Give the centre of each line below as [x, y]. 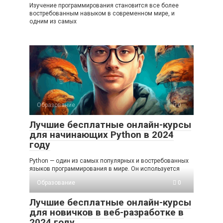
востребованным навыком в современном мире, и [102, 14]
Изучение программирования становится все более [104, 6]
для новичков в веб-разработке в [107, 213]
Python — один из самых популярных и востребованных [109, 161]
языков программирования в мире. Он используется [105, 169]
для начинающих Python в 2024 [102, 135]
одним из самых [53, 22]
